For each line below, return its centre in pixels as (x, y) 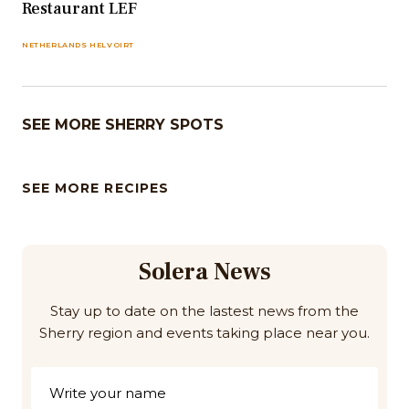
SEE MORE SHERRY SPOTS (123, 125)
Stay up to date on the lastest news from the (204, 311)
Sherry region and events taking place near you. (204, 333)
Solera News (204, 273)
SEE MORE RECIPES (95, 189)
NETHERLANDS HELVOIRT (78, 45)
